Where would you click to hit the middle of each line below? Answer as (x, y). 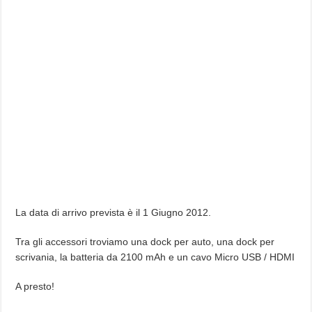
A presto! (35, 286)
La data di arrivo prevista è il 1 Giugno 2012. (114, 212)
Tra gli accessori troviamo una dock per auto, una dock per (145, 241)
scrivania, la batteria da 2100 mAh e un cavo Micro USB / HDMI (155, 257)
